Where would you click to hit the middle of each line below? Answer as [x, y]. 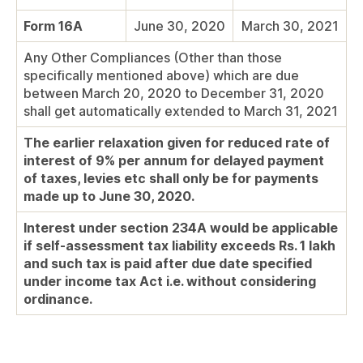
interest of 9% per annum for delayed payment [174, 161]
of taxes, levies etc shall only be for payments [171, 179]
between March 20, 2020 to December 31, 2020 [174, 94]
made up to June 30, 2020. [109, 196]
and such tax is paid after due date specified [168, 264]
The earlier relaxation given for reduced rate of [177, 143]
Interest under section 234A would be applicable [181, 228]
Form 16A [53, 26]
